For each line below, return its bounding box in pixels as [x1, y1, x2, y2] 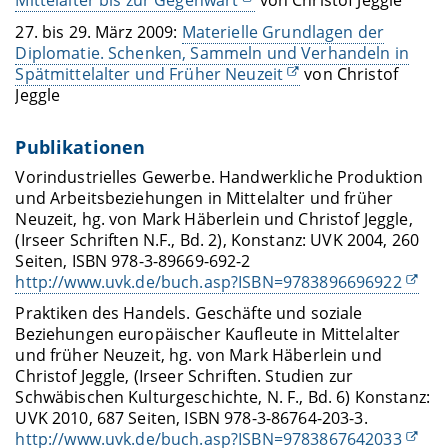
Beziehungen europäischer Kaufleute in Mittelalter [15, 323, 401, 346]
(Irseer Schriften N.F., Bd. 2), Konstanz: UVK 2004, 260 [15, 229, 420, 252]
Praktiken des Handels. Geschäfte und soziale [15, 302, 363, 325]
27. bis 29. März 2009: [15, 20, 182, 43]
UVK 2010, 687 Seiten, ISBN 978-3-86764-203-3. [15, 407, 368, 430]
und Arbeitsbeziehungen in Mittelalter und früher [15, 187, 394, 210]
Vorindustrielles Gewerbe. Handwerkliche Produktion [15, 166, 424, 189]
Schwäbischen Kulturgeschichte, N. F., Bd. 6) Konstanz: [15, 386, 430, 409]
